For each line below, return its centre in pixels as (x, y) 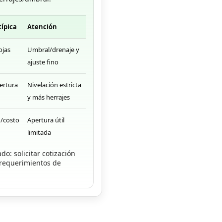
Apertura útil (46, 120)
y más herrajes (49, 97)
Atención (42, 27)
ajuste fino (43, 62)
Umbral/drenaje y (54, 49)
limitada (39, 132)
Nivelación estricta (55, 84)
